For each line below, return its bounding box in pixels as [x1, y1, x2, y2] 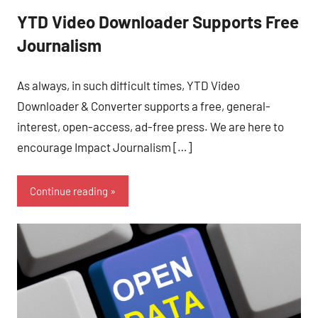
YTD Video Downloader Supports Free [17, 11, 299, 32]
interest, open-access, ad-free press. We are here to [17, 119, 284, 133]
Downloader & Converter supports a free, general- [17, 98, 270, 113]
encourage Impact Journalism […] [17, 139, 192, 154]
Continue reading [30, 185, 108, 197]
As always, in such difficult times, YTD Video [17, 77, 240, 92]
